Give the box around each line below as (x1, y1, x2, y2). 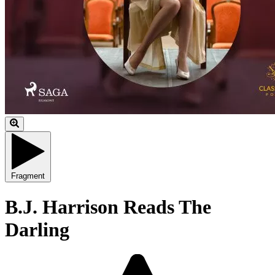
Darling (5, 218, 69, 241)
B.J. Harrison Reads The (5, 195, 211, 218)
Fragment (11, 171, 45, 181)
